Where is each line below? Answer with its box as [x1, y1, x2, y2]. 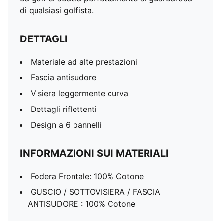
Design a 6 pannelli [31, 120, 102, 130]
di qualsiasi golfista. [20, 5, 94, 15]
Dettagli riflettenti [31, 104, 97, 114]
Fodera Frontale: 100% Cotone [31, 171, 144, 181]
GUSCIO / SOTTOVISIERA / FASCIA [31, 187, 160, 197]
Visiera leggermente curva [31, 88, 128, 98]
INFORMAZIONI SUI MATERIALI [20, 147, 169, 159]
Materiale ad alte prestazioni [31, 57, 137, 67]
